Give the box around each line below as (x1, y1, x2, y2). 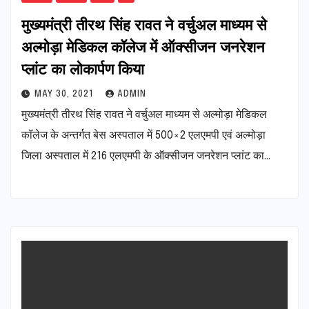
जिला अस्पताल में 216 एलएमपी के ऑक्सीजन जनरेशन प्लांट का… (21, 150, 270, 162)
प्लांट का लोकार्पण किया (21, 58, 144, 78)
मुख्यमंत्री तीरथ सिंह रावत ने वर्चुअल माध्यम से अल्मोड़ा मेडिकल (21, 108, 267, 121)
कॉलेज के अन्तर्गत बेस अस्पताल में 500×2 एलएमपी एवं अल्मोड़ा (21, 129, 266, 141)
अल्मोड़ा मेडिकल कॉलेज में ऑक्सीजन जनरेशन (21, 36, 265, 56)
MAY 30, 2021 (34, 90, 96, 99)
